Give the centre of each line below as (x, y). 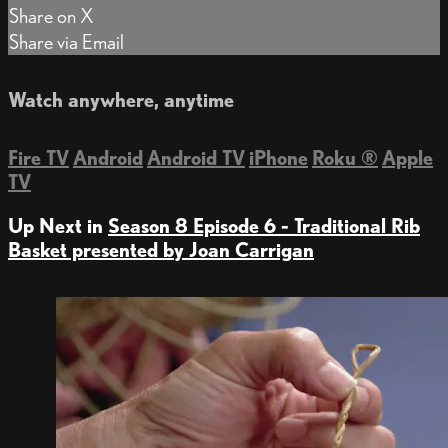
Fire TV (38, 157)
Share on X (51, 15)
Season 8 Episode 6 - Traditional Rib (264, 225)
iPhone (278, 157)
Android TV (196, 157)
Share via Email (66, 41)
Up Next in (58, 225)
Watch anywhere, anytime (121, 100)
